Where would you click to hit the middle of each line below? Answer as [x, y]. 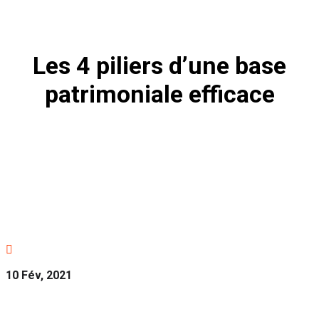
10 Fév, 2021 [39, 276]
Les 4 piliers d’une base [159, 66]
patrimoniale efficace [159, 94]
